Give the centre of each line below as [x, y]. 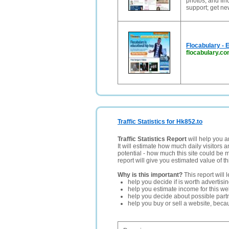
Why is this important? [150, 175]
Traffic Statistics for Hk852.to [160, 122]
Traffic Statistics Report [152, 139]
